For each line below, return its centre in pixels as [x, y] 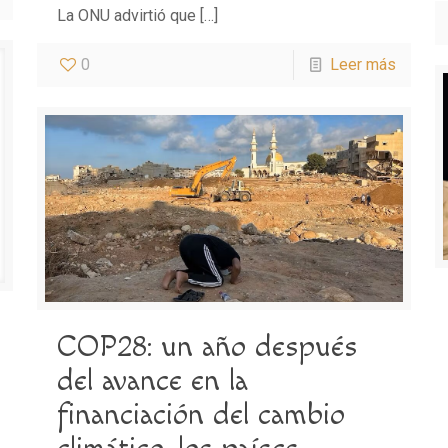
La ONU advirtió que [126, 16]
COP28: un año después [207, 346]
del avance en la [152, 380]
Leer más [363, 65]
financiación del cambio [200, 414]
